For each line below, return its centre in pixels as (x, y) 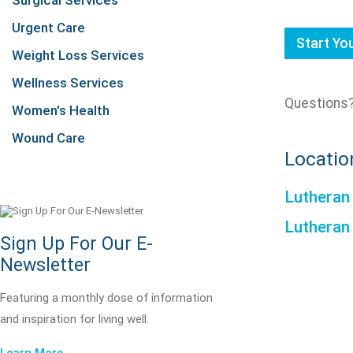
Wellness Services (68, 83)
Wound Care (48, 138)
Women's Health (61, 110)
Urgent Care (48, 28)
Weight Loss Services (78, 55)
